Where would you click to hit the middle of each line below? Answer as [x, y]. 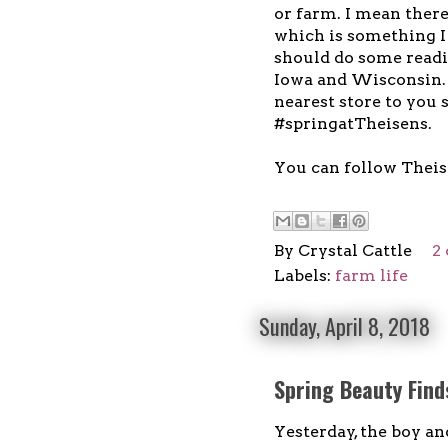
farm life [371, 275]
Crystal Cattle [355, 250]
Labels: [304, 275]
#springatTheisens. [353, 123]
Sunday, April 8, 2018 [344, 325]
